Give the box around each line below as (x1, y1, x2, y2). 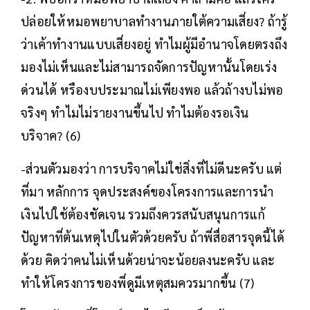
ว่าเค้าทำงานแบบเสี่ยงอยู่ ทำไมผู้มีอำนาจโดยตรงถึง (21, 36, 287, 53)
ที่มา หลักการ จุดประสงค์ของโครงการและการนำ (21, 183, 273, 200)
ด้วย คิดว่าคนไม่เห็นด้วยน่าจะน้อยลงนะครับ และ (21, 252, 275, 268)
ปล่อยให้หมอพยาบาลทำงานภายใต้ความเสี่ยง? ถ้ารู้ (21, 13, 288, 30)
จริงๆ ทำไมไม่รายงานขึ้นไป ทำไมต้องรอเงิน (21, 104, 248, 121)
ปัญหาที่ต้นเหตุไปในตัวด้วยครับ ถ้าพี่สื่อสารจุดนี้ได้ (21, 229, 284, 246)
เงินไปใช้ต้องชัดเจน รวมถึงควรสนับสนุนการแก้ (21, 206, 265, 223)
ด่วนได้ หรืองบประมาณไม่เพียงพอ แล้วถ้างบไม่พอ (21, 82, 284, 98)
